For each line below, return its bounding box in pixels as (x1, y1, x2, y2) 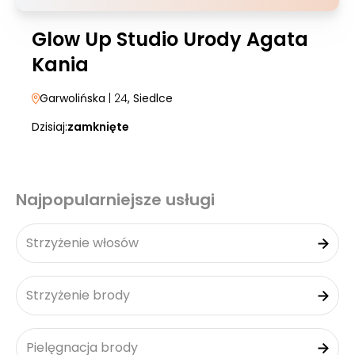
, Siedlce (128, 90, 173, 106)
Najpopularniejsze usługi (16, 189, 215, 211)
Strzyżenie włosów (26, 234, 139, 252)
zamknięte (67, 119, 129, 135)
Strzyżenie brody (26, 286, 130, 304)
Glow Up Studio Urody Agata (32, 26, 308, 52)
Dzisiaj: (32, 119, 67, 135)
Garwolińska (40, 90, 105, 106)
